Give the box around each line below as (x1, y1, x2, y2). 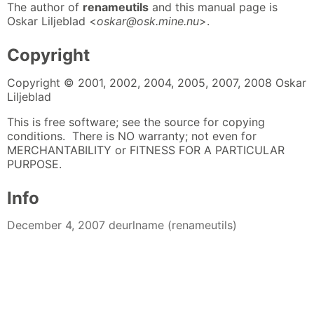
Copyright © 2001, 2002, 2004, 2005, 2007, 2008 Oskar (7, 75, 306, 90)
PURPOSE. (7, 156, 62, 171)
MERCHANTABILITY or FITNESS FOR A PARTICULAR (7, 142, 285, 157)
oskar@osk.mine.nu (97, 14, 199, 29)
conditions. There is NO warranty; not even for (7, 128, 257, 143)
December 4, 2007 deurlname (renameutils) (7, 218, 237, 233)
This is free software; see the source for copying (7, 114, 265, 129)
